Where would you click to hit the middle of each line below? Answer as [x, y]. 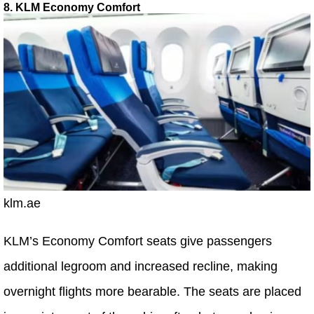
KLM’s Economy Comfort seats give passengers [138, 241]
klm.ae [22, 204]
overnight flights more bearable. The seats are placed [152, 292]
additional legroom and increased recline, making [141, 267]
